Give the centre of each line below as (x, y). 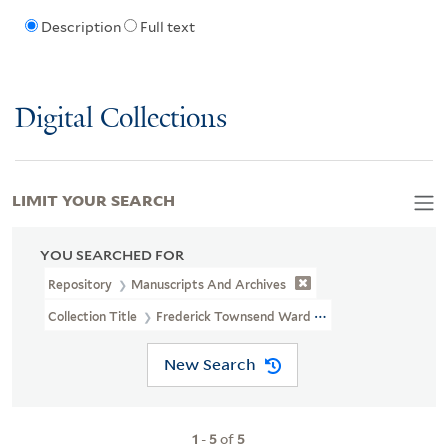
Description (80, 27)
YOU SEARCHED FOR (112, 254)
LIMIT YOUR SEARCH (93, 198)
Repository (82, 284)
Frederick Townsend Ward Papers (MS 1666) (285, 316)
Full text (167, 27)
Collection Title (94, 316)
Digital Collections (121, 119)
